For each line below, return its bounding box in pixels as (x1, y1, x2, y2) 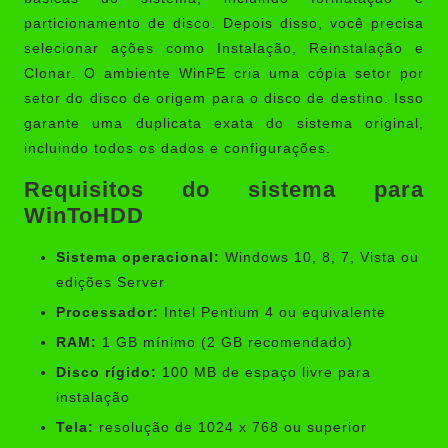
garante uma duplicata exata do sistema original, (24, 115, 424, 131)
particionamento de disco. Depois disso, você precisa (24, 15, 424, 31)
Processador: (56, 304, 159, 320)
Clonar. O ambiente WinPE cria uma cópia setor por (24, 65, 424, 81)
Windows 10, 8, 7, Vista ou (220, 249, 419, 265)
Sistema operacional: (56, 249, 220, 265)
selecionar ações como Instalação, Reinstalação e (24, 40, 424, 56)
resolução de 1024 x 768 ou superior (94, 420, 367, 436)
